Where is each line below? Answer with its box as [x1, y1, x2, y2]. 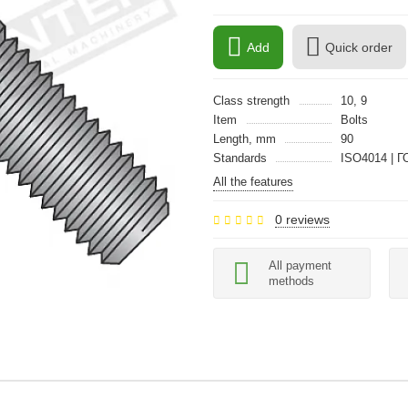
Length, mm [213, 132, 276, 146]
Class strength [213, 94, 290, 107]
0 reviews [275, 212, 330, 227]
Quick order [325, 39, 393, 55]
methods [269, 274, 314, 288]
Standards [213, 151, 267, 165]
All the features [213, 175, 293, 189]
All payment [269, 259, 331, 272]
